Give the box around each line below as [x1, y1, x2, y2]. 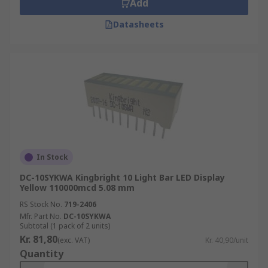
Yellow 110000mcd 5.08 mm [20, 182, 135, 193]
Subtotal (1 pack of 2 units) [20, 221, 110, 231]
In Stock [36, 152, 68, 162]
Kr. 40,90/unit [205, 235, 248, 245]
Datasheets [112, 19, 164, 30]
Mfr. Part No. [20, 211, 62, 221]
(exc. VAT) [57, 235, 90, 245]
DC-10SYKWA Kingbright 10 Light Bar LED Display [20, 172, 225, 183]
